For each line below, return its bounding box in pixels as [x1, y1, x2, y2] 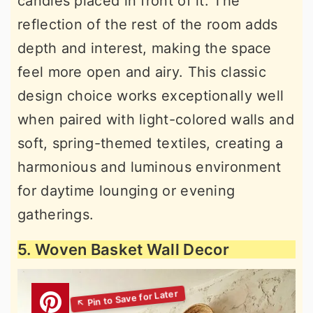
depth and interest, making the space [17, 40, 272, 57]
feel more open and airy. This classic [17, 64, 267, 81]
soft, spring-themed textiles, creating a [17, 135, 283, 152]
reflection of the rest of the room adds [17, 16, 278, 34]
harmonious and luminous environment [17, 159, 282, 176]
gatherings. [17, 206, 94, 224]
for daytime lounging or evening [17, 182, 235, 200]
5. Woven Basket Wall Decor [17, 240, 229, 259]
